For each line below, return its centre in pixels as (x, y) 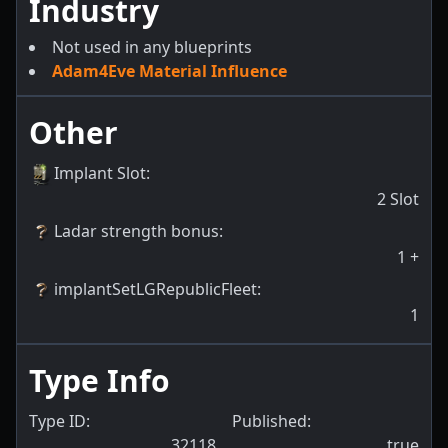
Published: (271, 421)
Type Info (99, 381)
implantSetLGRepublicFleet (155, 288)
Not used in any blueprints (152, 46)
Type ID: (59, 421)
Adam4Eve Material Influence (169, 70)
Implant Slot (100, 172)
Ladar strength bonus (136, 230)
